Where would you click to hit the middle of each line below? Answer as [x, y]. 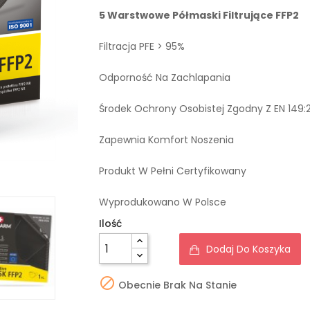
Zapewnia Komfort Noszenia [166, 140]
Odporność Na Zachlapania [164, 77]
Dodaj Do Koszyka [248, 249]
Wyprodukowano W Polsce [162, 202]
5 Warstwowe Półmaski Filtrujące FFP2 [199, 15]
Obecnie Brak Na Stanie [176, 285]
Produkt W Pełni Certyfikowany [172, 171]
